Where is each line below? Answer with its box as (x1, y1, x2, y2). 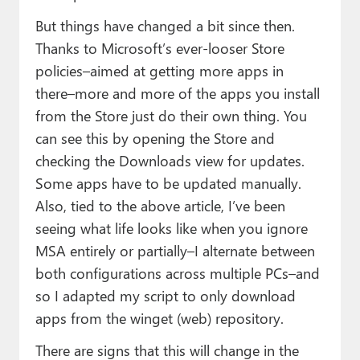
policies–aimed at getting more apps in (35, 60, 284, 81)
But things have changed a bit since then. (35, 15, 295, 36)
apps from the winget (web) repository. (35, 308, 284, 329)
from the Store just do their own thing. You (35, 105, 307, 126)
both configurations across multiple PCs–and (35, 263, 320, 284)
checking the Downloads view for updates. (35, 150, 305, 171)
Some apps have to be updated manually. (35, 173, 301, 194)
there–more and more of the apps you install (35, 83, 320, 104)
